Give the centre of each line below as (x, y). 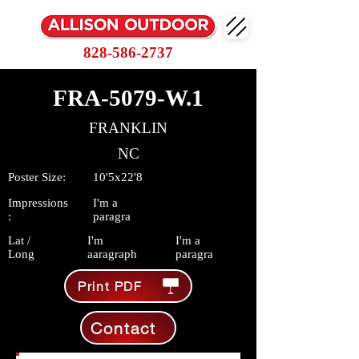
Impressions (38, 203)
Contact (123, 328)
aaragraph (112, 254)
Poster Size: (37, 177)
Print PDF (110, 286)
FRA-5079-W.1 (128, 98)
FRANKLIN (128, 128)
